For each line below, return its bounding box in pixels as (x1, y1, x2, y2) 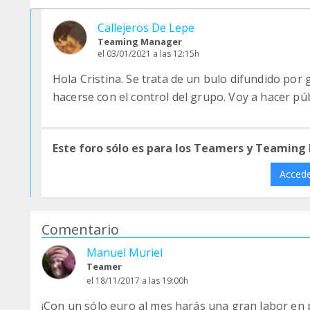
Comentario (42, 220, 119, 239)
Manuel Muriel (86, 245, 163, 260)
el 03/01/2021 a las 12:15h (98, 48, 199, 60)
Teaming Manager (98, 35, 182, 48)
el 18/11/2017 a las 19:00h (86, 275, 188, 286)
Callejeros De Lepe (98, 20, 194, 35)
